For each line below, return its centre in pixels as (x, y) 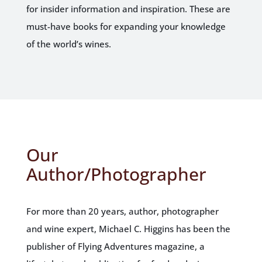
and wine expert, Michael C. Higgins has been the (128, 228)
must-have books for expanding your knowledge (126, 26)
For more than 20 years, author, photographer (122, 211)
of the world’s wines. (68, 44)
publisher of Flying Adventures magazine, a (115, 246)
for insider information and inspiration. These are (128, 8)
